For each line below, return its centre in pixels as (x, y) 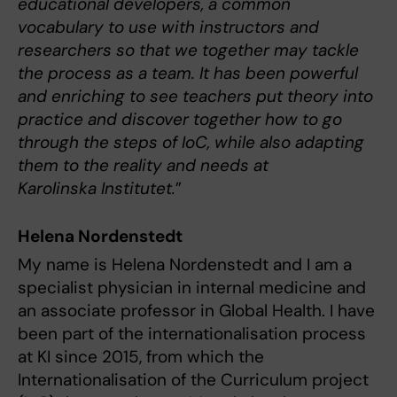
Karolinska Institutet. (97, 189)
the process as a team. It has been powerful (188, 74)
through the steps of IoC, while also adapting (191, 143)
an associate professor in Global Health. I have (196, 310)
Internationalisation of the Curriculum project (193, 379)
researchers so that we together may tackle (188, 51)
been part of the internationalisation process (192, 333)
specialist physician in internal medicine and (192, 287)
